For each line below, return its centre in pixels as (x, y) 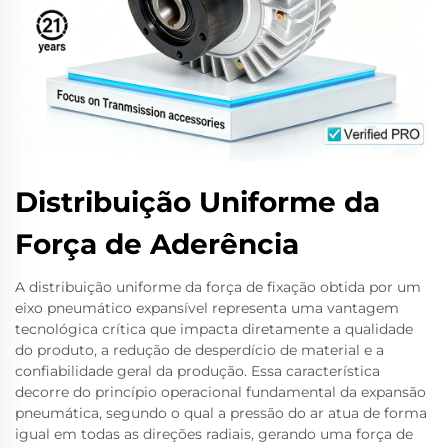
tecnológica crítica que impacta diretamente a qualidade (214, 329)
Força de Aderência (157, 244)
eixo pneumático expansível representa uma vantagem (207, 308)
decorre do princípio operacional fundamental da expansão (220, 392)
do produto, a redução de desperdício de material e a (199, 350)
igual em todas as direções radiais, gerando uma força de (214, 434)
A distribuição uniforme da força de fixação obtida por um (218, 287)
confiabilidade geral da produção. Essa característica (197, 371)
